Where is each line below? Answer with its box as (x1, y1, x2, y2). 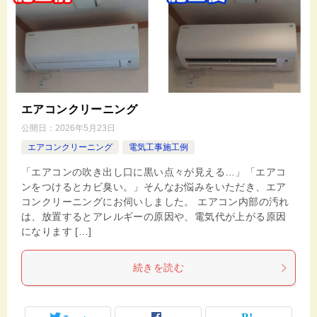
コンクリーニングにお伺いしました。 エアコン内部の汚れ (21, 196, 289, 208)
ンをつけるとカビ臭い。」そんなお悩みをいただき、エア (21, 181, 287, 193)
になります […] (21, 226, 92, 238)
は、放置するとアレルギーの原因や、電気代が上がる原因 (21, 211, 287, 223)
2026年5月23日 (55, 123, 115, 134)
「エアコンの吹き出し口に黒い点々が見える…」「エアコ (21, 166, 287, 178)
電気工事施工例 (129, 142, 188, 153)
